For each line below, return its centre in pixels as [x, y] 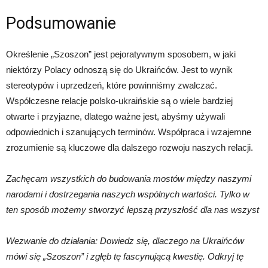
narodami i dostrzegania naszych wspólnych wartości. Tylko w [128, 194]
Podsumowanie [61, 23]
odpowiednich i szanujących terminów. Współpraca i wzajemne [129, 132]
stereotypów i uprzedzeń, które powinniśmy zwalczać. [112, 85]
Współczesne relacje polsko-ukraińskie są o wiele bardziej [119, 101]
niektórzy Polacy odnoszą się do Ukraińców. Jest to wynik [119, 70]
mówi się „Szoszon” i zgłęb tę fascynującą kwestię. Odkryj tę [125, 256]
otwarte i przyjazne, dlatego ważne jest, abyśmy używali [115, 116]
